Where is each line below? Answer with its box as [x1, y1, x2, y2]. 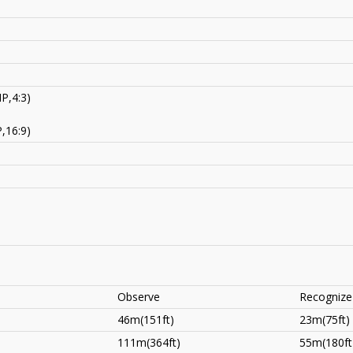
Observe [117, 289, 160, 305]
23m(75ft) [299, 312, 350, 328]
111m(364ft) [117, 335, 180, 351]
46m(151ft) [117, 312, 174, 328]
